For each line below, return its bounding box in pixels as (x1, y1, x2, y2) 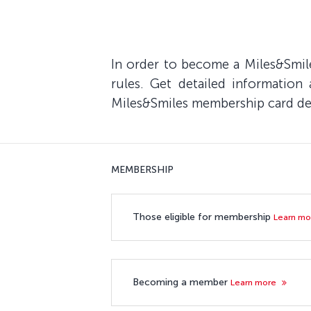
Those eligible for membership (133, 210, 274, 223)
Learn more (230, 276, 278, 287)
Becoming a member (133, 276, 230, 288)
